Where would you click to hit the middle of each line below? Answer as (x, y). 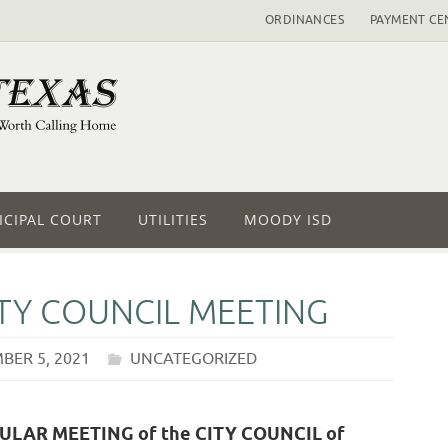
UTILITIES (173, 219)
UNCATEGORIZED (194, 359)
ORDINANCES (304, 20)
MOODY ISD (288, 219)
